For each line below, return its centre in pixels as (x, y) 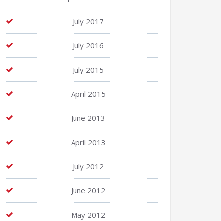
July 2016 (88, 45)
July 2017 (88, 21)
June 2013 (88, 118)
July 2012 (88, 166)
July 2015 (88, 70)
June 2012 (88, 190)
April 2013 (88, 142)
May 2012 (88, 215)
